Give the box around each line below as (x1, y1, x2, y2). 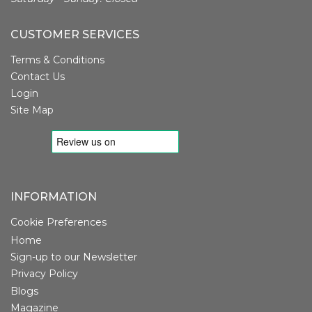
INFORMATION (10, 190, 97, 204)
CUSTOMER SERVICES (10, 28, 139, 42)
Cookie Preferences (10, 216, 107, 229)
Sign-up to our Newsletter (10, 251, 137, 264)
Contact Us (10, 70, 65, 84)
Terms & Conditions (10, 54, 104, 67)
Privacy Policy (10, 267, 78, 281)
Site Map (10, 104, 54, 117)
